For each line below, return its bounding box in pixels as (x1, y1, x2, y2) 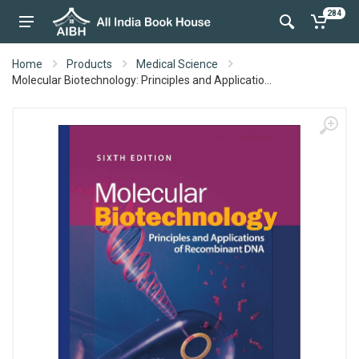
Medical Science (136, 58, 218, 71)
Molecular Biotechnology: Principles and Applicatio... (12, 74, 272, 87)
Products (67, 58, 112, 71)
